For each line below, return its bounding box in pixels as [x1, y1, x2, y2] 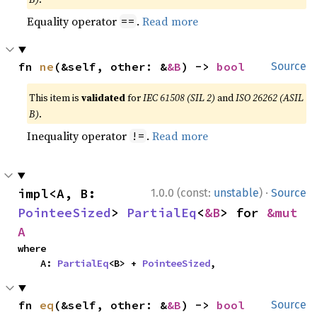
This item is [29, 90, 82, 105]
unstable [214, 185, 259, 200]
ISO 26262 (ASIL [236, 90, 304, 105]
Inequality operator [27, 127, 130, 144]
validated [81, 90, 126, 105]
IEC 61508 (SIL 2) [143, 90, 216, 105]
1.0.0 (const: [151, 185, 214, 200]
